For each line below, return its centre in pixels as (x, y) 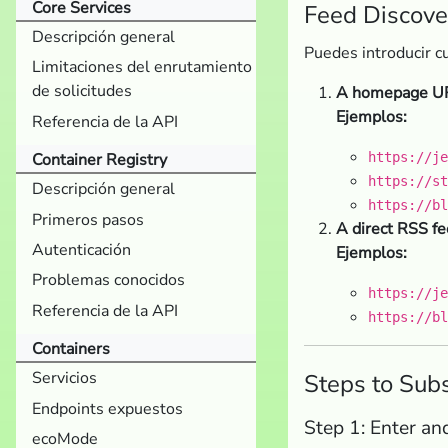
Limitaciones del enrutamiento (142, 67)
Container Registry (99, 159)
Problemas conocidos (108, 280)
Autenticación (81, 249)
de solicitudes (82, 91)
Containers (71, 349)
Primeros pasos (88, 219)
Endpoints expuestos (107, 408)
